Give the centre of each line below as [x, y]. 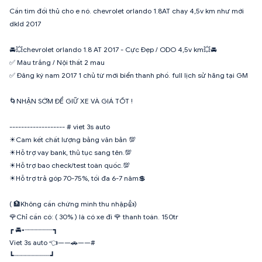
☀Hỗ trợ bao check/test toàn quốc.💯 [70, 165]
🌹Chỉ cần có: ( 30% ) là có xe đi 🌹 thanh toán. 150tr [94, 216]
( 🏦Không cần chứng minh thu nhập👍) [73, 204]
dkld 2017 [25, 23]
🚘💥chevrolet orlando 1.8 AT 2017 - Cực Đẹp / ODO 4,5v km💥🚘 [113, 49]
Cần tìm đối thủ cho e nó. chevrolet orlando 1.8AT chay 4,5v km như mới [127, 11]
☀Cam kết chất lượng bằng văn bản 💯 [73, 139]
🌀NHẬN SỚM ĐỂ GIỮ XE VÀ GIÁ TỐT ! [71, 101]
